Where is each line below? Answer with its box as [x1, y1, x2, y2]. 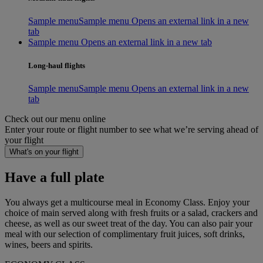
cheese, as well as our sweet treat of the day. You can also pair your [5, 218, 252, 228]
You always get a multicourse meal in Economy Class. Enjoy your [5, 197, 249, 207]
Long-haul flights [28, 60, 85, 70]
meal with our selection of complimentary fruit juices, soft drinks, [5, 228, 245, 239]
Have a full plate [5, 169, 104, 185]
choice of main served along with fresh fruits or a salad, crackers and [5, 207, 258, 218]
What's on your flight [9, 147, 79, 156]
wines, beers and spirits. [5, 239, 93, 249]
